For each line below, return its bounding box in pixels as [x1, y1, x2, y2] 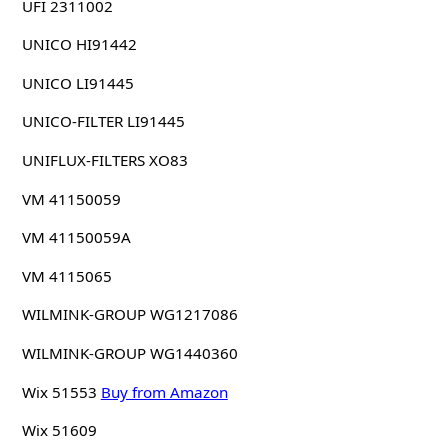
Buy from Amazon [100, 381, 228, 402]
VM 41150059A [21, 227, 131, 248]
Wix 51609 [21, 420, 97, 441]
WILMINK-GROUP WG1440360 [21, 343, 238, 364]
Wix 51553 [21, 381, 97, 402]
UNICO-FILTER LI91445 [21, 111, 185, 132]
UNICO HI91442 [21, 34, 137, 55]
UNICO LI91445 [21, 72, 134, 93]
